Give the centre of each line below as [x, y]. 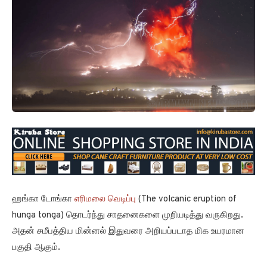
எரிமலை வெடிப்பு [104, 200]
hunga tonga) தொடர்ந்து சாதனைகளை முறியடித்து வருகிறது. [128, 216]
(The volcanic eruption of [186, 200]
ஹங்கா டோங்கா [42, 200]
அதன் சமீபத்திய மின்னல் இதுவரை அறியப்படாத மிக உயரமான [128, 232]
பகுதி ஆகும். [36, 248]
